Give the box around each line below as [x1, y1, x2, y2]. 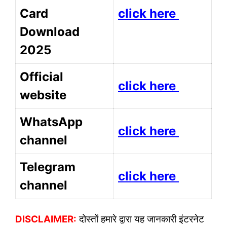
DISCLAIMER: [15, 213, 77, 225]
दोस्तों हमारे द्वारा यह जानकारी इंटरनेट [77, 213, 204, 225]
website [20, 88, 66, 103]
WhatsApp [20, 115, 83, 130]
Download [20, 24, 80, 40]
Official [20, 69, 63, 85]
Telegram [20, 160, 75, 175]
